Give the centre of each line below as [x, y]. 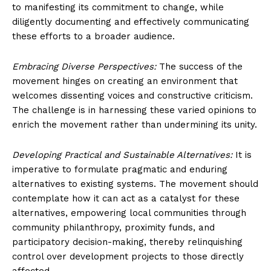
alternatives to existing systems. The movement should [135, 184]
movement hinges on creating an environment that [125, 81]
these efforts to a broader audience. [93, 36]
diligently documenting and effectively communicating [131, 21]
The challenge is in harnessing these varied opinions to [134, 110]
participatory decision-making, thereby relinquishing [127, 242]
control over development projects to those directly [128, 256]
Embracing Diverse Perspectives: [84, 66]
